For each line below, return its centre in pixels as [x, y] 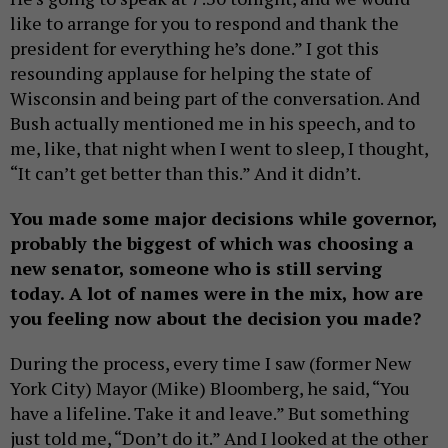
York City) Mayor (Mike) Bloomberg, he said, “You [210, 388]
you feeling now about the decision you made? [215, 318]
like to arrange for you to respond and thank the [204, 23]
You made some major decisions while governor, [223, 218]
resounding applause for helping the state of [190, 73]
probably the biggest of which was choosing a [212, 243]
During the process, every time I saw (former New [210, 363]
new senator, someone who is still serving [196, 268]
